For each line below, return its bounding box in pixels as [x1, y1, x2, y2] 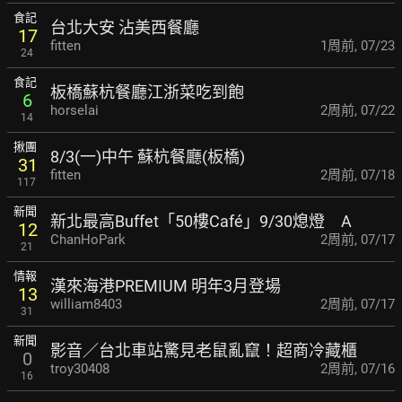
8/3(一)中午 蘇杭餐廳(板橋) [50, 146, 245, 166]
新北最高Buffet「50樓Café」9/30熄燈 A [50, 211, 352, 231]
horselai [50, 101, 99, 118]
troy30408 [50, 360, 109, 377]
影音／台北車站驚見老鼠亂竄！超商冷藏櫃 [50, 340, 357, 360]
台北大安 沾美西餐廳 [50, 17, 199, 37]
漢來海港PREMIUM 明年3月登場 [50, 275, 281, 295]
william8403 [50, 295, 122, 312]
